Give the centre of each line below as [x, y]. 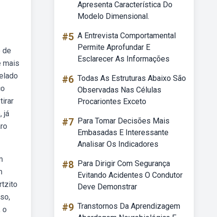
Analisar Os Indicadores [118, 144]
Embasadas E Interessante [123, 132]
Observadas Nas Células [119, 90]
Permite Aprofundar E [114, 47]
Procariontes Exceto [112, 101]
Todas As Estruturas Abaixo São [132, 78]
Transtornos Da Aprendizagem [129, 206]
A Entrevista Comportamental [127, 36]
